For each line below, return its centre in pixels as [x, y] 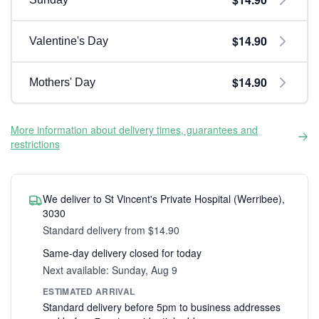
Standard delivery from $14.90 [111, 230]
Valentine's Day [69, 41]
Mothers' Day [62, 82]
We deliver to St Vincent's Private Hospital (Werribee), [164, 199]
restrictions [35, 144]
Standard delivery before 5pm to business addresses [162, 307]
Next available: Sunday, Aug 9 [110, 270]
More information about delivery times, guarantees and [134, 130]
